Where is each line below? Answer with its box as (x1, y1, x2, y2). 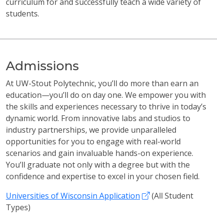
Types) (6, 202, 31, 213)
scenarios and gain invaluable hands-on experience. (6, 148, 193, 159)
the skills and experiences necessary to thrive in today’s (6, 101, 206, 112)
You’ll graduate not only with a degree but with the (6, 159, 190, 170)
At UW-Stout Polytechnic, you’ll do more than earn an (6, 78, 199, 89)
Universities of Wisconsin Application (6, 190, 140, 201)
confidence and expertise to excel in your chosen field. (6, 171, 200, 182)
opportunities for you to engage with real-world (6, 136, 181, 147)
